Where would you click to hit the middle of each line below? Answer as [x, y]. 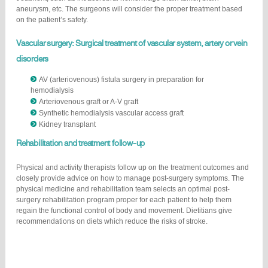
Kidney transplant [67, 124]
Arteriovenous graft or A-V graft [89, 101]
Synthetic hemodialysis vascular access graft [111, 113]
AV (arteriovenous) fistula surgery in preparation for [121, 79]
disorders [33, 59]
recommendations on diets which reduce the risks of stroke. [112, 221]
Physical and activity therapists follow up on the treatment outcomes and [133, 167]
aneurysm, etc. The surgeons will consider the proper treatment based [129, 9]
